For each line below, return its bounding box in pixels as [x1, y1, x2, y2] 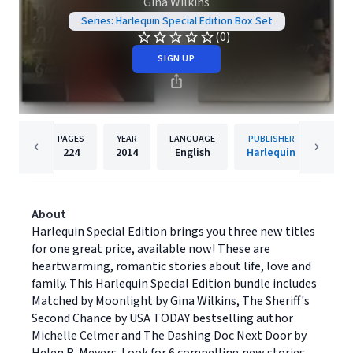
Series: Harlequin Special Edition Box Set [80, 13, 273, 29]
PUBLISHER [247, 132, 295, 146]
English [174, 145, 210, 161]
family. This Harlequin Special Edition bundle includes [32, 275, 317, 292]
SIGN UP [158, 52, 195, 65]
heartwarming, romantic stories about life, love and [32, 258, 311, 275]
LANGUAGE [169, 132, 215, 146]
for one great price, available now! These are [32, 240, 270, 258]
